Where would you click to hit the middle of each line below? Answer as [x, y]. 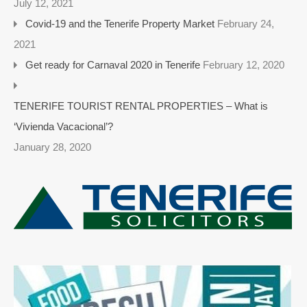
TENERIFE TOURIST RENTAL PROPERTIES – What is [141, 106]
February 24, [246, 24]
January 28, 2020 [52, 147]
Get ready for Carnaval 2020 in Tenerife [113, 65]
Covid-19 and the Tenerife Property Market [120, 24]
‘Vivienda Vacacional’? [63, 127]
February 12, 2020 [244, 65]
